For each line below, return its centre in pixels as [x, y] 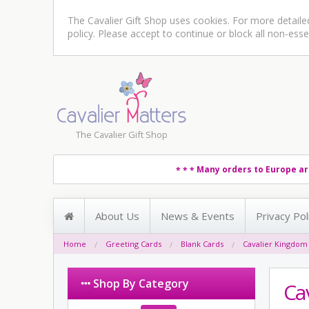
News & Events [198, 216]
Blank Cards [202, 244]
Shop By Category [140, 283]
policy [81, 33]
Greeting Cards [134, 244]
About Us [118, 216]
